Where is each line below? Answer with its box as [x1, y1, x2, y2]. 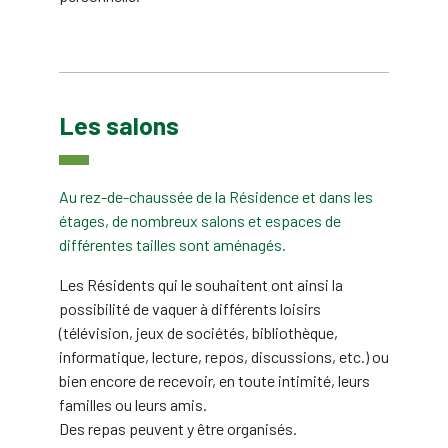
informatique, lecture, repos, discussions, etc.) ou [59, 347, 389, 366]
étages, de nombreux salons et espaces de [59, 211, 341, 230]
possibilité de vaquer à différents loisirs [59, 299, 321, 318]
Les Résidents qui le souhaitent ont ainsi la [59, 275, 343, 294]
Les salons [59, 110, 179, 140]
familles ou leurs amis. [59, 395, 207, 414]
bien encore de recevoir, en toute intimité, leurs [59, 371, 370, 390]
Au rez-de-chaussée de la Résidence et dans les [59, 187, 373, 206]
